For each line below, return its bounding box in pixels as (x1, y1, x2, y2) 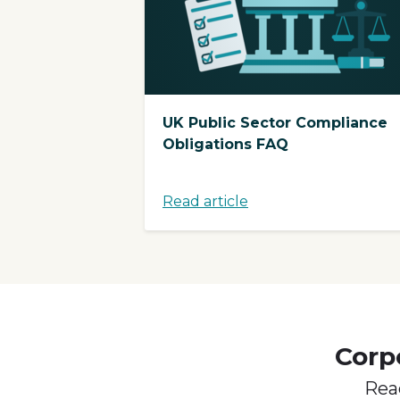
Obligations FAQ (162, 135, 288, 153)
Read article (162, 192, 248, 210)
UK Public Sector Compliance (162, 113, 387, 131)
